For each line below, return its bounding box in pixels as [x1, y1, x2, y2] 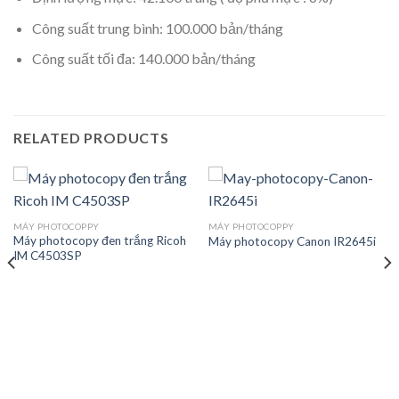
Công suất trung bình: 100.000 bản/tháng [31, 19, 283, 37]
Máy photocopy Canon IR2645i [208, 234, 376, 249]
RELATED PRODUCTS [13, 129, 169, 147]
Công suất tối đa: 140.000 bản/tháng [31, 50, 256, 68]
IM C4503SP [12, 248, 82, 264]
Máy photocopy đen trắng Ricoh [12, 233, 186, 248]
